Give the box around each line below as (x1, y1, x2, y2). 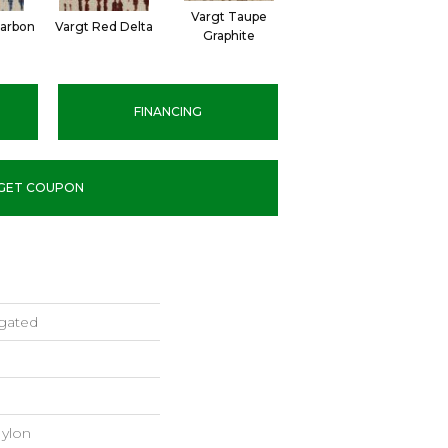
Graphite (202, 28, 255, 43)
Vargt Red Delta (54, 18, 153, 34)
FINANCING (133, 104, 202, 119)
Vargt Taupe (190, 9, 267, 24)
